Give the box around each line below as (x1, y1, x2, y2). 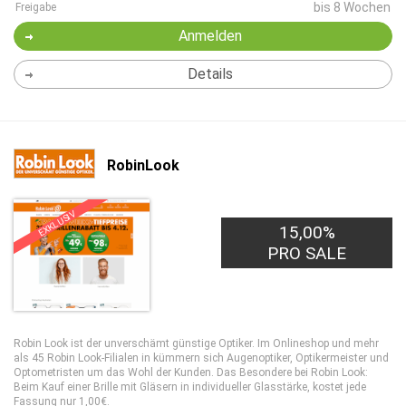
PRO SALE (267, 243, 347, 264)
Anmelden (178, 27, 242, 44)
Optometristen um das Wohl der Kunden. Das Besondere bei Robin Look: (14, 366, 368, 379)
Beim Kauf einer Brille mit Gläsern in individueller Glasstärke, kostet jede (14, 381, 366, 393)
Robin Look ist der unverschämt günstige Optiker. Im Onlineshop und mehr (14, 337, 379, 350)
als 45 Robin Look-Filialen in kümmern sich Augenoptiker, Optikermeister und (14, 352, 389, 364)
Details (187, 65, 233, 82)
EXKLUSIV (36, 208, 77, 238)
